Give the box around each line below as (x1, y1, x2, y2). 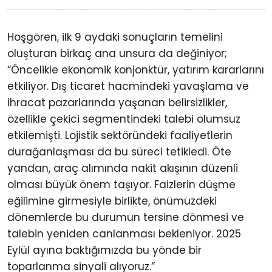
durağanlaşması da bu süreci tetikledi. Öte (7, 144, 231, 159)
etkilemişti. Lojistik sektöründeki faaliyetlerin (7, 127, 233, 143)
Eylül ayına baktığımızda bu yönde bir (7, 242, 202, 257)
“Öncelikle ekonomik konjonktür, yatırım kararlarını (7, 62, 264, 77)
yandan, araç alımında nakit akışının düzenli (7, 160, 238, 175)
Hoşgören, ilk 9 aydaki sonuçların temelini (7, 29, 223, 44)
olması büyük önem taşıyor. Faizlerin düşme (7, 177, 236, 192)
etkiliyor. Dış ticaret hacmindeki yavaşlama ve (7, 78, 249, 93)
